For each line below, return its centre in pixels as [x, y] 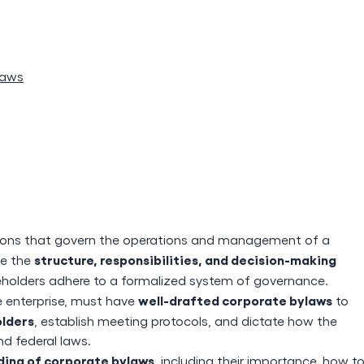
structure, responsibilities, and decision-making [185, 259]
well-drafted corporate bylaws [235, 300]
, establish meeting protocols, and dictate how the [186, 321]
